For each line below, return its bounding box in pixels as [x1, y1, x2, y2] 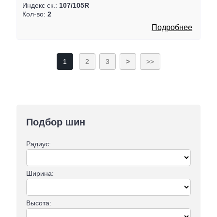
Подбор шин [26, 116, 85, 127]
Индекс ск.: [22, 1, 59, 9]
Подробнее [152, 23, 193, 31]
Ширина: [26, 170, 54, 178]
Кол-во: [22, 10, 47, 18]
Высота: [26, 199, 51, 207]
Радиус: [26, 140, 51, 148]
